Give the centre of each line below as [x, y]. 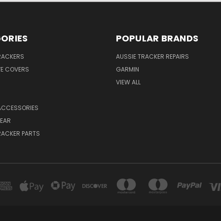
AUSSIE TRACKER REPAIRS [152, 56]
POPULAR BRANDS [157, 38]
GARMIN [127, 69]
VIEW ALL [128, 82]
